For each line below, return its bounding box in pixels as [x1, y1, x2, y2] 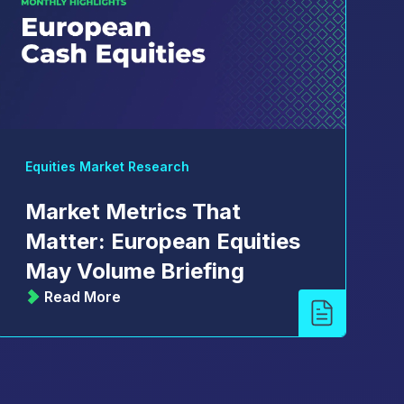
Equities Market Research [24, 159, 189, 175]
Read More [43, 288, 121, 307]
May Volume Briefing [24, 258, 244, 285]
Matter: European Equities [24, 228, 300, 255]
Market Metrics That [24, 198, 241, 225]
